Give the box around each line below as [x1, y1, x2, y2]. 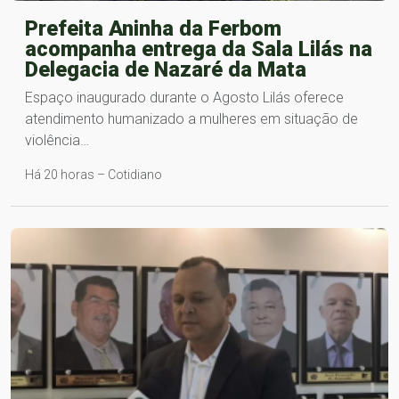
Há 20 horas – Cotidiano [25, 167, 162, 182]
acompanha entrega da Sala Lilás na [25, 36, 372, 61]
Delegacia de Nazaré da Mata [25, 56, 306, 82]
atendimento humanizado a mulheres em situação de [25, 110, 358, 127]
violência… [25, 131, 89, 149]
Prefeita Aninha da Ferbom [25, 15, 281, 41]
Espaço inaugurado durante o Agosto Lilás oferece [25, 88, 344, 106]
